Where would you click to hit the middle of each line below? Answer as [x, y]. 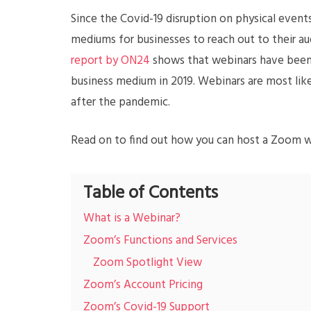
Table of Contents [151, 193]
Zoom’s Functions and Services [160, 241]
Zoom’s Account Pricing [143, 285]
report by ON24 [110, 61]
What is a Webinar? [132, 218]
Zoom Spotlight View [148, 263]
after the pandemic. [122, 102]
